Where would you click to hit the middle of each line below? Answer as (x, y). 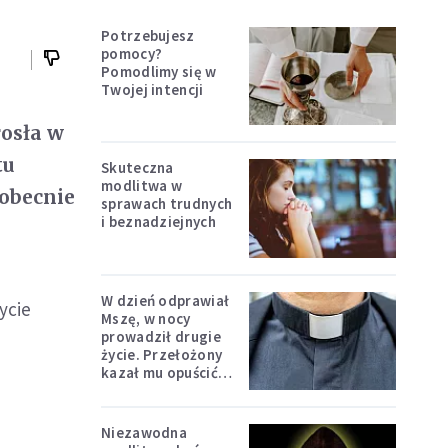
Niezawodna (144, 432)
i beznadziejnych (158, 222)
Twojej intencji (152, 89)
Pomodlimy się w (159, 71)
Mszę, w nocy (146, 318)
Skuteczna (137, 168)
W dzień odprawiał (165, 300)
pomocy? (132, 53)
